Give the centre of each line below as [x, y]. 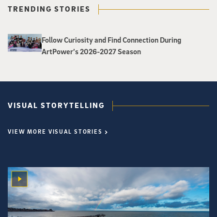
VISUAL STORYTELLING [56, 105]
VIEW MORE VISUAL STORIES [55, 131]
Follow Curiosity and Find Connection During [111, 39]
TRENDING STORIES [49, 8]
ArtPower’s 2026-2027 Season [91, 51]
